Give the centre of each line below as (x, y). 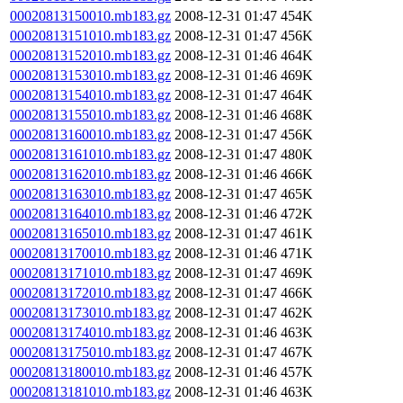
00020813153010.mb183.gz (90, 75)
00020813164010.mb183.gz (90, 214)
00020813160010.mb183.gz (90, 134)
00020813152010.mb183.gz (90, 55)
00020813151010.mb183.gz (90, 36)
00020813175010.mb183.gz (90, 352)
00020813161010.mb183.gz (90, 154)
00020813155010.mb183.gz (90, 115)
